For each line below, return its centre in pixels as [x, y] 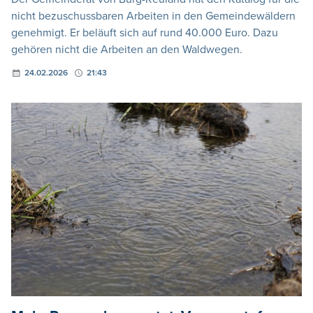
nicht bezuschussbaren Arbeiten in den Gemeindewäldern [153, 16]
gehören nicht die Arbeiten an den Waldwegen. [127, 49]
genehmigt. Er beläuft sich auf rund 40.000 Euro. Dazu [145, 32]
